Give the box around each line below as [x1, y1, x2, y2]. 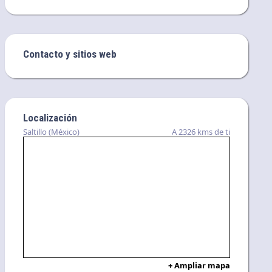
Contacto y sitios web [23, 47, 117, 60]
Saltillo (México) [23, 126, 80, 137]
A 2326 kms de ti [172, 126, 231, 137]
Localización [23, 111, 78, 124]
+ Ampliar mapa [168, 259, 231, 271]
